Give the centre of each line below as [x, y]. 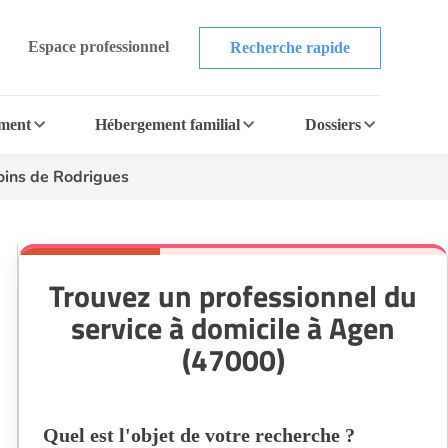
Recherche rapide [289, 47]
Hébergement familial [168, 124]
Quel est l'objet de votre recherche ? [199, 435]
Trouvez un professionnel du [233, 296]
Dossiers [332, 124]
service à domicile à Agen [233, 328]
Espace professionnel [98, 46]
